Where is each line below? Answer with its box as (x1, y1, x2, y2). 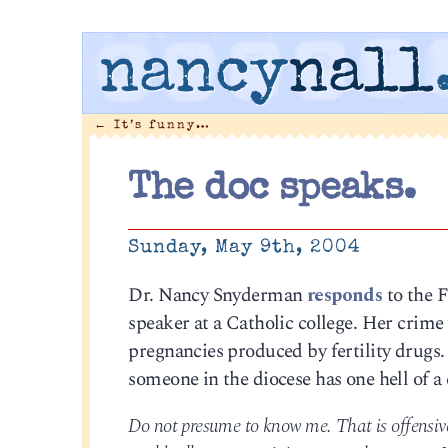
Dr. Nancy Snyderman (128, 280, 307, 310)
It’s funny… (107, 119, 211, 131)
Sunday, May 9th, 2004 (128, 238, 362, 259)
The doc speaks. (128, 171, 416, 210)
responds (306, 280, 383, 310)
